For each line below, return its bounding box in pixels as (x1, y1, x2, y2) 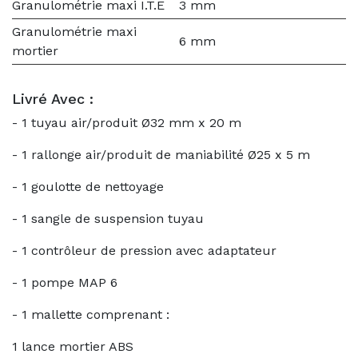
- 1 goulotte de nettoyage (12, 179, 164, 194)
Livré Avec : (12, 90, 93, 107)
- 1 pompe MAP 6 (12, 275, 117, 290)
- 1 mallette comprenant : (12, 307, 169, 322)
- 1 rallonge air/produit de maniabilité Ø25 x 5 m (12, 147, 310, 162)
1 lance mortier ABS (12, 339, 133, 354)
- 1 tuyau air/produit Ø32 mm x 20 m (12, 115, 241, 130)
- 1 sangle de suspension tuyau (12, 211, 204, 226)
